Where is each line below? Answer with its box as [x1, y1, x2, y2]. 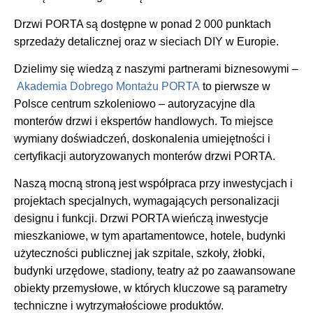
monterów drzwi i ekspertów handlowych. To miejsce [14, 115, 273, 127]
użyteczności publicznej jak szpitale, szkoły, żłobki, [14, 247, 265, 260]
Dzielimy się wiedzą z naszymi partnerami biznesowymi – [14, 62, 298, 75]
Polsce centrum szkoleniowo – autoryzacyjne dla [14, 97, 255, 110]
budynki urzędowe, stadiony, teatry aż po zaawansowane [14, 265, 296, 277]
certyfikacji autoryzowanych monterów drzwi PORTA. [14, 150, 275, 162]
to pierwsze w [200, 80, 270, 92]
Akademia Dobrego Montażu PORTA [17, 80, 200, 92]
